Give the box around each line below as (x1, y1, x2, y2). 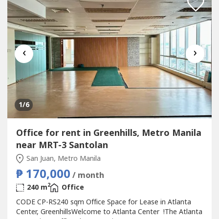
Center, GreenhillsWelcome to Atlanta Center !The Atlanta (16, 206, 202, 217)
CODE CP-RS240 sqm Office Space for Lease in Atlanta (16, 197, 191, 207)
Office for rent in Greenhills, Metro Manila (16, 126, 201, 140)
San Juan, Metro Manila (24, 153, 101, 164)
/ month (72, 169, 104, 181)
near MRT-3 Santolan (16, 138, 108, 152)
